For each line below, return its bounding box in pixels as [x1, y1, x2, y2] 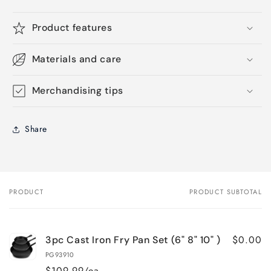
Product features [31, 21, 113, 34]
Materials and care [31, 52, 122, 65]
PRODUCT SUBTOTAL [189, 186, 262, 197]
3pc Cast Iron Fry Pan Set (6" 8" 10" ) [45, 233, 221, 246]
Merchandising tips [31, 83, 123, 97]
